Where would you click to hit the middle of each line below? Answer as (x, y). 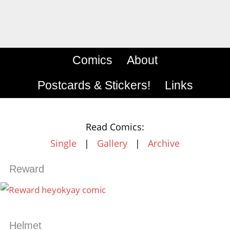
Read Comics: (115, 127)
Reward (26, 169)
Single (63, 143)
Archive (164, 143)
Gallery (112, 143)
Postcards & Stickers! (94, 85)
